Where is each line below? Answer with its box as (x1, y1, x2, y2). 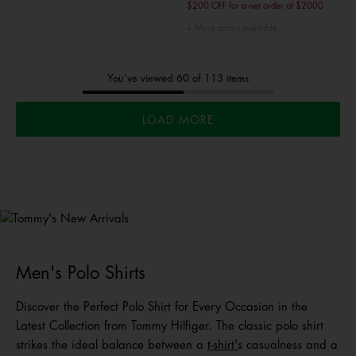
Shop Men (93, 228, 141, 239)
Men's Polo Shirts (16, 265, 145, 283)
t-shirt (207, 339, 234, 352)
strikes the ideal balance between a (16, 339, 207, 352)
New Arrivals (128, 201, 228, 219)
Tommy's (159, 180, 197, 191)
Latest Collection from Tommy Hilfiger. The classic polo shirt (16, 320, 323, 333)
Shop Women (159, 228, 221, 239)
